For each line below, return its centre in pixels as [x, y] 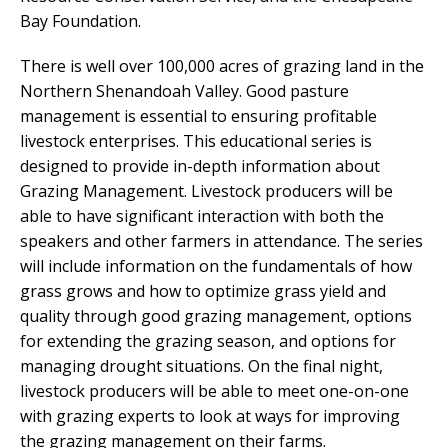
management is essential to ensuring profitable [198, 115]
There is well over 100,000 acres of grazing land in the [222, 65]
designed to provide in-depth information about [200, 165]
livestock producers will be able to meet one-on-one [214, 390]
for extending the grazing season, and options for [208, 340]
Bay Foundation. [82, 20]
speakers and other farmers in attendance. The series [221, 240]
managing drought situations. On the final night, [201, 365]
